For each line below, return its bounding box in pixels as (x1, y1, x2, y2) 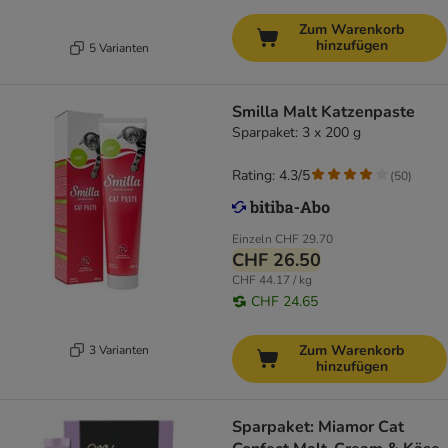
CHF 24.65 (251, 292, 318, 312)
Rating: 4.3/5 (232, 166, 310, 186)
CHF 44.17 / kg (232, 272, 312, 289)
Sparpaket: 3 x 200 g (232, 123, 361, 143)
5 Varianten (88, 39, 149, 56)
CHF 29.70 (275, 231, 333, 248)
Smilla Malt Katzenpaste (232, 101, 415, 124)
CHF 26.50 (232, 248, 321, 273)
